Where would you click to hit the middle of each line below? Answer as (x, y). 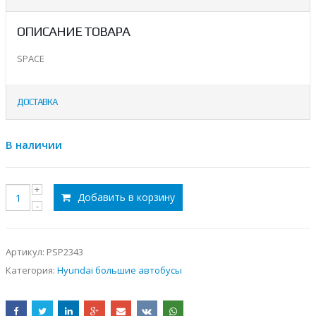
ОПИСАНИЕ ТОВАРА (73, 31)
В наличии (34, 145)
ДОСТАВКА (37, 102)
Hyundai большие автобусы (120, 271)
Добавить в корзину (126, 197)
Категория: (31, 271)
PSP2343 (65, 251)
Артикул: (26, 251)
